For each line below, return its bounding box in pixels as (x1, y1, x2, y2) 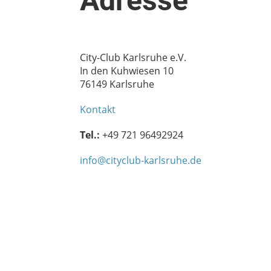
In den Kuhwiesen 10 (80, 64, 174, 77)
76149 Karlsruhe (80, 77, 154, 91)
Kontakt (80, 102, 116, 116)
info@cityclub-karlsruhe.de (80, 153, 201, 167)
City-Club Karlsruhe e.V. (80, 50, 186, 64)
